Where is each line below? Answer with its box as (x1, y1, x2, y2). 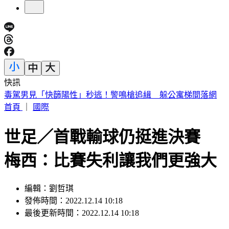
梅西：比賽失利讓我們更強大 (4, 151, 217, 170)
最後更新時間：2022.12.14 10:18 (25, 209, 139, 218)
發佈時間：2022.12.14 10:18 (25, 196, 123, 205)
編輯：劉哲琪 (25, 184, 74, 193)
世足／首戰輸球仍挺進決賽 (4, 127, 217, 146)
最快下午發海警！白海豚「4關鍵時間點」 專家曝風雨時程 (4, 90, 221, 100)
